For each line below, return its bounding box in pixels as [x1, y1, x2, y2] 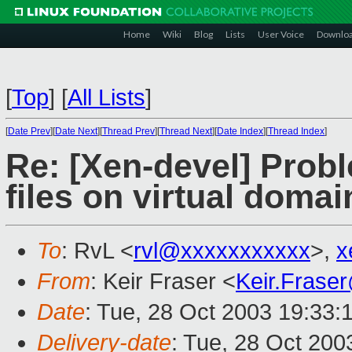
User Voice [258, 28, 304, 40]
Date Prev [8, 126, 50, 137]
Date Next [55, 126, 97, 137]
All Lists [68, 85, 145, 110]
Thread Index [268, 126, 324, 137]
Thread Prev [102, 126, 155, 137]
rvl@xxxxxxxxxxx [134, 238, 310, 264]
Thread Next [159, 126, 212, 137]
